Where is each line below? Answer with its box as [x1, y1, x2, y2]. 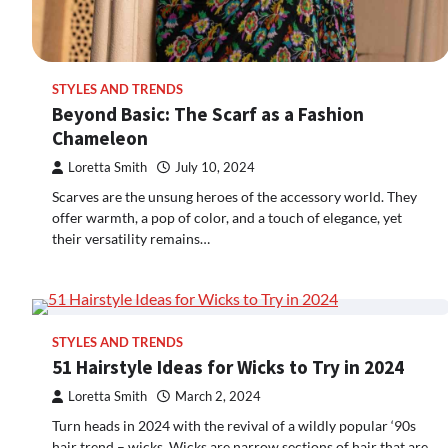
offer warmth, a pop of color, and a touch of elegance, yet [52, 208, 402, 226]
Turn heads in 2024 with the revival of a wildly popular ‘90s [52, 416, 416, 434]
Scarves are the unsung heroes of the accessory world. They [52, 187, 417, 205]
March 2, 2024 [175, 388, 261, 404]
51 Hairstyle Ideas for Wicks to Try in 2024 [52, 354, 404, 379]
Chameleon [52, 125, 148, 150]
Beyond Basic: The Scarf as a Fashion [52, 101, 364, 126]
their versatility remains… [52, 229, 210, 247]
